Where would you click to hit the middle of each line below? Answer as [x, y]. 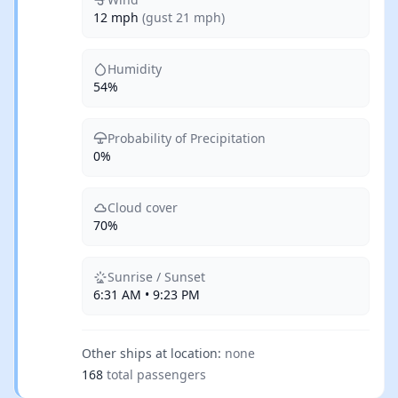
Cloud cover [143, 207]
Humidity [135, 69]
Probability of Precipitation [187, 138]
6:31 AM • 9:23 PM [147, 295]
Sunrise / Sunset [156, 277]
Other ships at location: [151, 353]
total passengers [156, 374]
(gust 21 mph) [183, 17]
